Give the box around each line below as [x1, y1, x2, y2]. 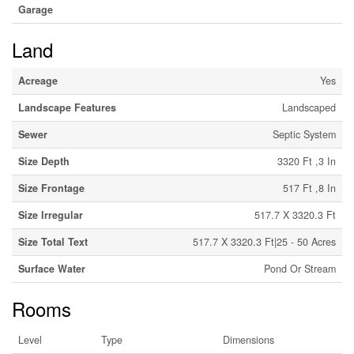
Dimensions [223, 333, 274, 348]
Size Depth [18, 154, 70, 169]
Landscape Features [18, 100, 116, 115]
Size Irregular [18, 208, 83, 223]
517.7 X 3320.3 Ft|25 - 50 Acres [193, 235, 336, 250]
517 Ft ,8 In [283, 181, 336, 196]
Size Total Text [18, 235, 88, 250]
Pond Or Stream [264, 262, 336, 277]
